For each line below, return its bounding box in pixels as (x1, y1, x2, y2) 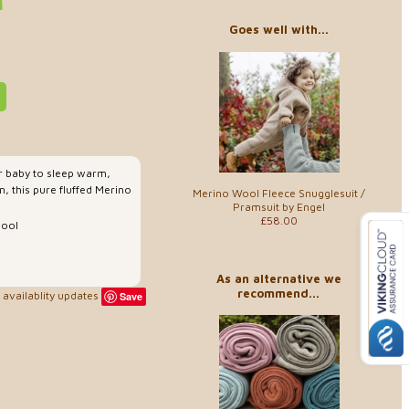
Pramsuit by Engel (232, 199, 325, 214)
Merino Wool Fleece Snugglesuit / (192, 185, 365, 200)
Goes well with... (228, 22, 329, 37)
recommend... (237, 285, 320, 300)
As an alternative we (215, 270, 341, 286)
